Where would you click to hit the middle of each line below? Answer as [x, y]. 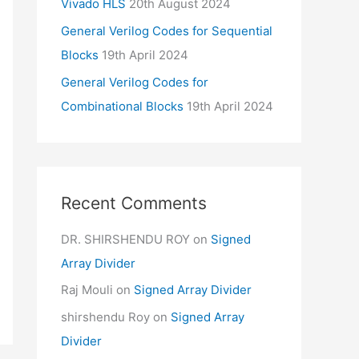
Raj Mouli [87, 290]
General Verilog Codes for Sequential [167, 31]
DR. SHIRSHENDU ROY [125, 239]
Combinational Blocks [122, 106]
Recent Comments [134, 203]
